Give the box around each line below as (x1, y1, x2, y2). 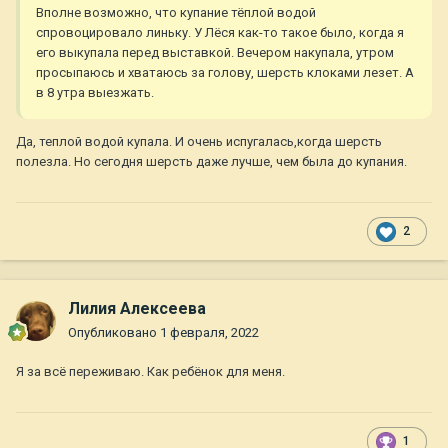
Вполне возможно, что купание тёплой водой (36, 5, 316, 21)
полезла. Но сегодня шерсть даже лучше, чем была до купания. (16, 154, 410, 170)
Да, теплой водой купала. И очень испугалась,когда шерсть (16, 134, 382, 150)
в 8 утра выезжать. (36, 85, 157, 101)
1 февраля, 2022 (160, 325, 259, 341)
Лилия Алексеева (68, 299, 206, 319)
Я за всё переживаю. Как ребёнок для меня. (16, 364, 288, 380)
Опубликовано (68, 325, 160, 341)
